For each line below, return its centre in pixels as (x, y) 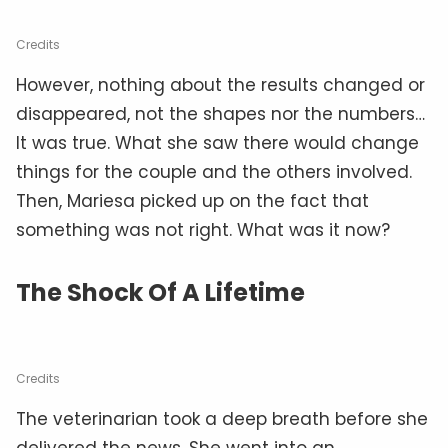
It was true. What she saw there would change (217, 142)
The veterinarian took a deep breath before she (222, 418)
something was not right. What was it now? (203, 229)
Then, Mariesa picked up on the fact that (192, 200)
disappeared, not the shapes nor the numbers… (220, 113)
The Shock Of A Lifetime (160, 292)
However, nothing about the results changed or (220, 84)
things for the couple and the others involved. (214, 171)
